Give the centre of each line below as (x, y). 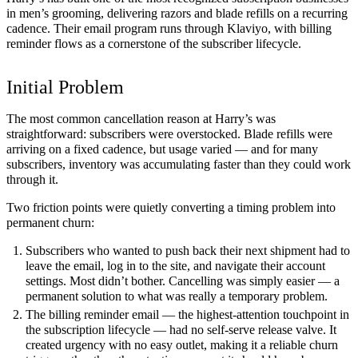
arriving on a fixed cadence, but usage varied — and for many (162, 149)
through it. (32, 179)
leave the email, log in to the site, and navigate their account (175, 265)
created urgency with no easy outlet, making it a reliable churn (182, 344)
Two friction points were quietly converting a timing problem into (171, 207)
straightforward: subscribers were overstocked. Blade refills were (169, 133)
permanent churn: (50, 222)
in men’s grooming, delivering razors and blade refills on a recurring (177, 13)
